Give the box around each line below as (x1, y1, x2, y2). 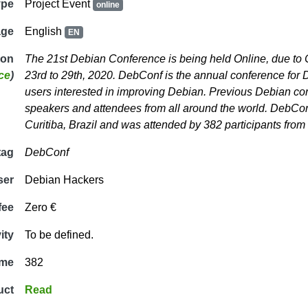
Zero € (25, 201, 56, 214)
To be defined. (25, 229, 93, 241)
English (25, 25, 65, 38)
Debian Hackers (25, 174, 104, 186)
